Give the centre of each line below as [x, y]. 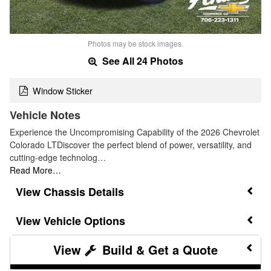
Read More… [35, 170]
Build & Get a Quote [158, 250]
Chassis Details [84, 191]
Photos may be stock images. [135, 44]
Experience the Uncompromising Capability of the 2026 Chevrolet [135, 132]
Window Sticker [63, 90]
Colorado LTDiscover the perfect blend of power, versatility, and [131, 144]
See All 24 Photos [141, 61]
